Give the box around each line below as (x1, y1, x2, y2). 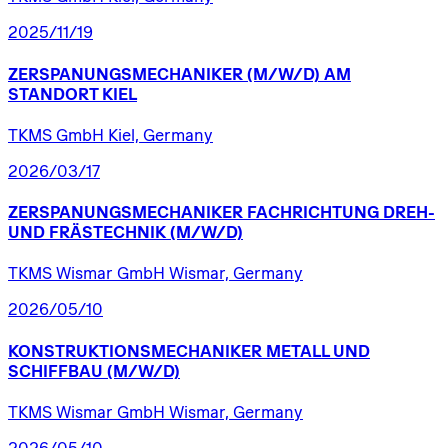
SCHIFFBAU (8, 361, 103, 380)
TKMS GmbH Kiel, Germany (8, 125, 213, 144)
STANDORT (8, 84, 98, 103)
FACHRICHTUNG (247, 203, 379, 222)
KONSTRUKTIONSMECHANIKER (8, 341, 262, 360)
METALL (266, 341, 329, 360)
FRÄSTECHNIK (49, 223, 166, 242)
